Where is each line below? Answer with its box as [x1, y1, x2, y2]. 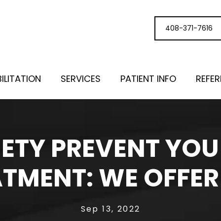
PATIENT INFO [120, 73, 176, 85]
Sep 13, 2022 [80, 203, 141, 215]
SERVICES [61, 73, 101, 85]
